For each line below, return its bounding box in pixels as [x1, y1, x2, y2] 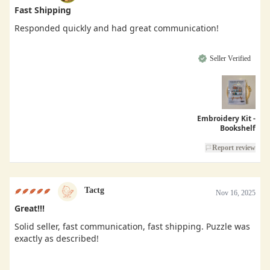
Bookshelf [220, 122, 256, 133]
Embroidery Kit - [197, 113, 256, 124]
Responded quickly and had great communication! [14, 22, 219, 34]
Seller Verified [210, 54, 251, 63]
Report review [212, 143, 256, 152]
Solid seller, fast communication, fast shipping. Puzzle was [14, 220, 250, 232]
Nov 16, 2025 [216, 188, 256, 197]
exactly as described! [14, 232, 99, 244]
